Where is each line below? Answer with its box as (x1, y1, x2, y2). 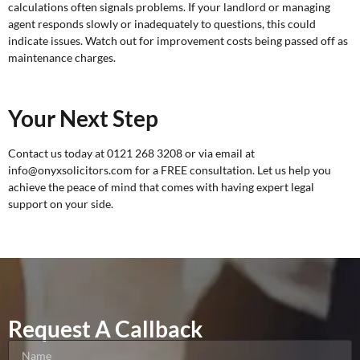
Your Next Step (8, 104, 158, 133)
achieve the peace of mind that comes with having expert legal (8, 180, 314, 194)
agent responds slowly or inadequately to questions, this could (8, 16, 316, 31)
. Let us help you (252, 163, 331, 178)
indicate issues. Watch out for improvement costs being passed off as (8, 33, 348, 47)
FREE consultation (161, 163, 252, 178)
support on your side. (8, 197, 113, 211)
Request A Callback (8, 314, 202, 342)
